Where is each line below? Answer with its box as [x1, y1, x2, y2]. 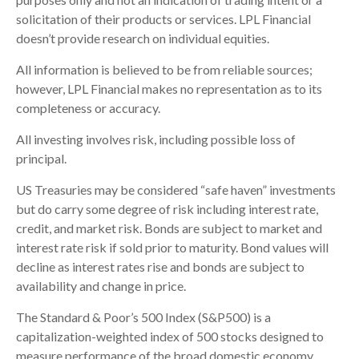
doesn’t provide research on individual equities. [16, 30, 272, 46]
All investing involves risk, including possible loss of [16, 131, 296, 147]
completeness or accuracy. [16, 99, 163, 115]
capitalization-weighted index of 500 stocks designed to [16, 328, 324, 344]
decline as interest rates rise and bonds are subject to [16, 258, 305, 274]
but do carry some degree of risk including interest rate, [16, 200, 318, 216]
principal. [16, 150, 69, 166]
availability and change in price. [16, 277, 188, 293]
